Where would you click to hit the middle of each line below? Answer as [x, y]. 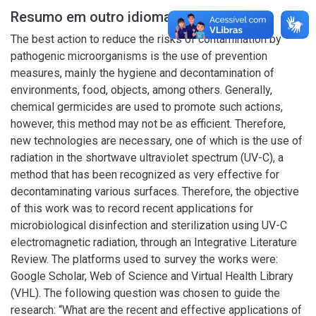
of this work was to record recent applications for [132, 208]
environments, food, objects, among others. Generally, [141, 90]
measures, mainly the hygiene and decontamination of [142, 73]
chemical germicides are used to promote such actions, [147, 107]
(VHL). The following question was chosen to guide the [145, 293]
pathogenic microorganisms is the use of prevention [139, 56]
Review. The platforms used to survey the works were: [144, 259]
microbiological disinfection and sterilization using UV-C [149, 225]
